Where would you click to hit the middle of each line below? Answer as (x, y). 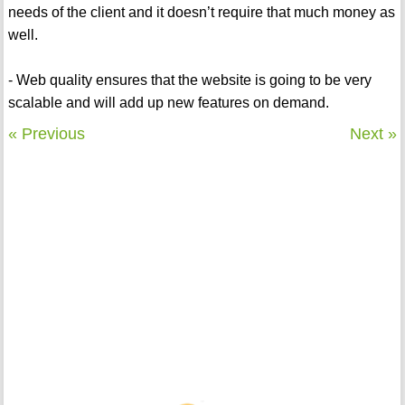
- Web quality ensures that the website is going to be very (189, 80)
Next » (374, 134)
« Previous (46, 134)
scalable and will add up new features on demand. (168, 103)
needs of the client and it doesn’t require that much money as (201, 13)
